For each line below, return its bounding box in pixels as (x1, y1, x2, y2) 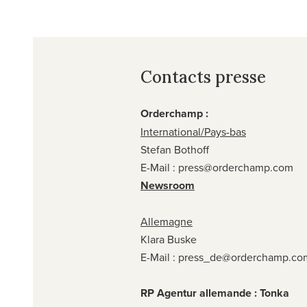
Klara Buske (140, 232, 197, 247)
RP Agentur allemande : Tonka (140, 285, 289, 301)
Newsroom (140, 177, 195, 193)
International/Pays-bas (140, 124, 246, 139)
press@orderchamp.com (178, 160, 293, 175)
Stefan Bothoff (140, 142, 209, 157)
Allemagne (140, 214, 193, 229)
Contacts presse (140, 66, 266, 88)
